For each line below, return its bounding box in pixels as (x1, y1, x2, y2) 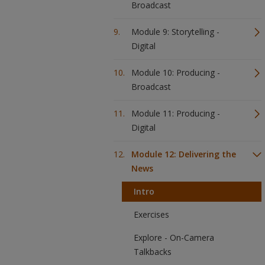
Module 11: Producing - (131, 108, 220, 119)
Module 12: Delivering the (131, 148, 236, 160)
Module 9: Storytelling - (131, 26, 219, 37)
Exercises (134, 209, 169, 220)
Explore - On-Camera (134, 232, 214, 243)
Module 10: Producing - (131, 67, 220, 78)
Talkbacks (134, 246, 172, 257)
